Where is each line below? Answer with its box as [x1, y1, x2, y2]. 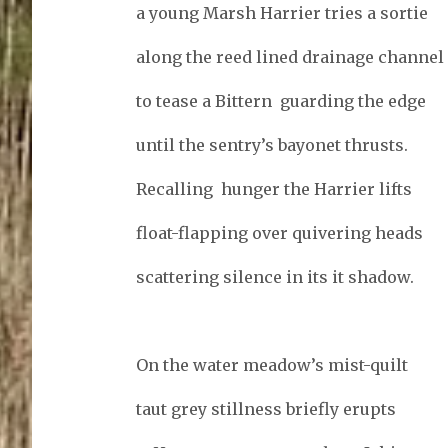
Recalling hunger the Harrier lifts [135, 178, 412, 199]
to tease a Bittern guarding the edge [135, 90, 426, 111]
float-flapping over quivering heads [135, 222, 423, 243]
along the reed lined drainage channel [135, 46, 444, 67]
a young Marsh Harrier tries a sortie [135, 2, 428, 23]
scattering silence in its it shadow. [135, 266, 414, 287]
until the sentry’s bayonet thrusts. [135, 134, 408, 155]
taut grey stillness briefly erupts [135, 398, 396, 419]
